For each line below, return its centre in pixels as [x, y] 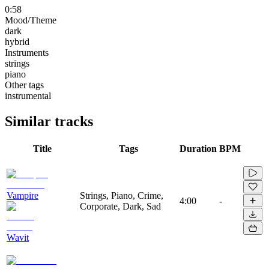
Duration [198, 148]
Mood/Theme [31, 20]
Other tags [24, 85]
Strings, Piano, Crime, [122, 195]
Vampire [23, 195]
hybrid [17, 41]
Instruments [27, 52]
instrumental [28, 95]
